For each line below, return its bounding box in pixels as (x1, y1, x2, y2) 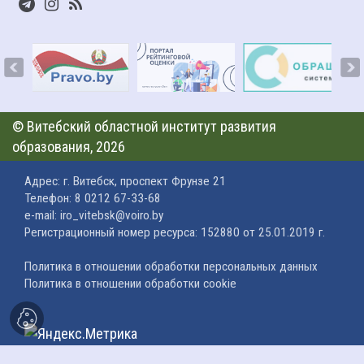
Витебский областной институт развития (27, 118, 276, 136)
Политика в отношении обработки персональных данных (24, 259, 318, 275)
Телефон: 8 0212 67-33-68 (24, 191, 161, 206)
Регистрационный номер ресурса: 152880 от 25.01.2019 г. (24, 225, 325, 240)
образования (12, 138, 90, 156)
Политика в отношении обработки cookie (24, 276, 236, 292)
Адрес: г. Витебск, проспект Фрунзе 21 (24, 174, 226, 189)
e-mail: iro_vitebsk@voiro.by (24, 208, 163, 223)
